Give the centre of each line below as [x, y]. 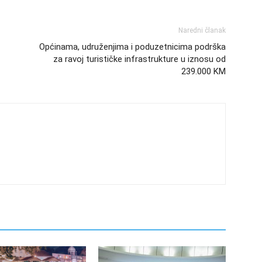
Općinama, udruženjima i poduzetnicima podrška [132, 47]
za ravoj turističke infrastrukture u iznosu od [139, 59]
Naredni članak [202, 31]
